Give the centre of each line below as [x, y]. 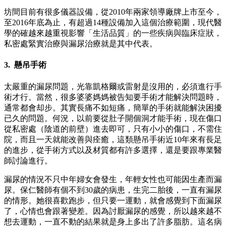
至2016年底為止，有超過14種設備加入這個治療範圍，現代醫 [113, 23]
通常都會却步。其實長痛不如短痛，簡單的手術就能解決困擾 [113, 107]
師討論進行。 [28, 160]
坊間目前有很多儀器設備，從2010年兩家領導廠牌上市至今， [113, 12]
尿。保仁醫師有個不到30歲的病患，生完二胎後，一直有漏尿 [113, 190]
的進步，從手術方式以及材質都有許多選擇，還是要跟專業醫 [113, 150]
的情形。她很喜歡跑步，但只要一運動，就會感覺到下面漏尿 [113, 200]
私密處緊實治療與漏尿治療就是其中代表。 [81, 44]
